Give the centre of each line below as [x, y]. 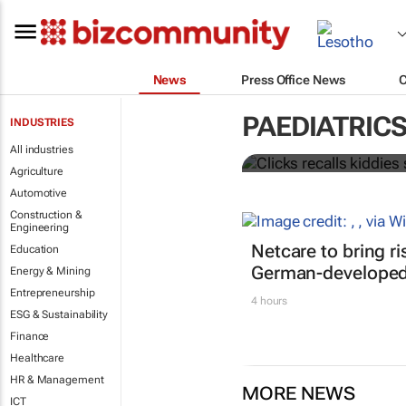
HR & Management [57, 380]
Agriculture [37, 171]
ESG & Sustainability [59, 314]
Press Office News [293, 79]
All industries [42, 150]
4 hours [269, 301]
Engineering [39, 227]
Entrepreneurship [53, 293]
